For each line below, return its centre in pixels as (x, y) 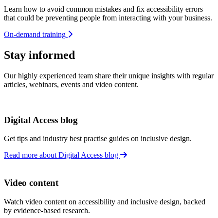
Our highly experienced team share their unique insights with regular (109, 75)
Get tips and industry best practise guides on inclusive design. (98, 139)
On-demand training (36, 34)
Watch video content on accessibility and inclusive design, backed (105, 201)
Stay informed (39, 55)
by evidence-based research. (47, 210)
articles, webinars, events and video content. (71, 84)
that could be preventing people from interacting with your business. (108, 18)
